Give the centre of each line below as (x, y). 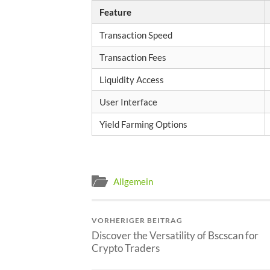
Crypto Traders (126, 248)
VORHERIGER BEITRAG (137, 221)
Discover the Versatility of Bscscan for (175, 236)
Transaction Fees (133, 57)
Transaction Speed (136, 35)
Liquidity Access (132, 79)
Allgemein (133, 182)
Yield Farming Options (143, 124)
